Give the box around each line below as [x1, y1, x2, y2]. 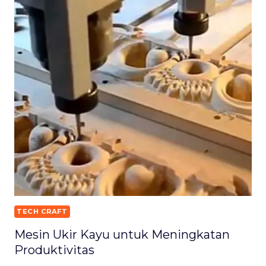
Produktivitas [14, 243, 94, 258]
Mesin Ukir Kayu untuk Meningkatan [14, 227, 230, 242]
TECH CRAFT [17, 207, 68, 216]
